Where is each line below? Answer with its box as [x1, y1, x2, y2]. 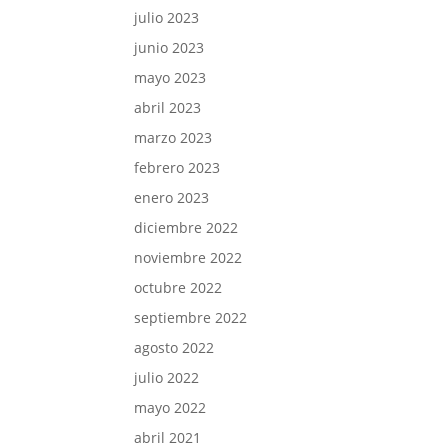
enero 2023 [134, 187, 210, 207]
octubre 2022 [134, 277, 223, 297]
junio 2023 [134, 37, 205, 57]
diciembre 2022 [134, 217, 239, 237]
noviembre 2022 [134, 247, 243, 267]
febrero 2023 [134, 157, 221, 177]
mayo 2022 [134, 397, 207, 417]
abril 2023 [134, 97, 202, 117]
